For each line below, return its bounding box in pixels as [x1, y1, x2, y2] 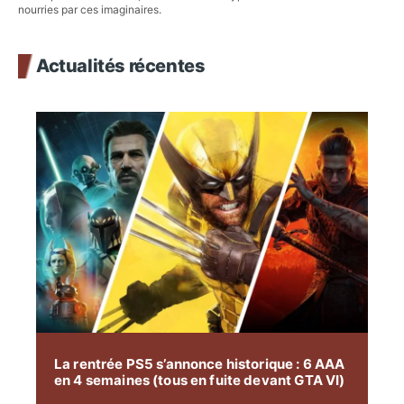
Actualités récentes [36, 54, 206, 77]
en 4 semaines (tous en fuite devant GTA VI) [54, 371, 345, 389]
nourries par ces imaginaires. [18, 2, 161, 16]
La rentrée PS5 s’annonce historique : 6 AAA [54, 354, 345, 372]
